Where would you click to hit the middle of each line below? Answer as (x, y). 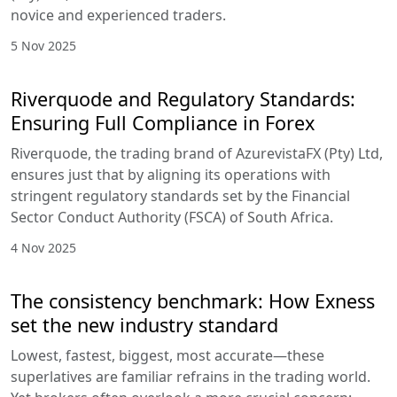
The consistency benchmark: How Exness (193, 301)
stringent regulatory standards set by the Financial (180, 196)
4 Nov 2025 (43, 248)
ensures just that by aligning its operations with (171, 175)
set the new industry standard (144, 325)
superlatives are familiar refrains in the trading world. (191, 377)
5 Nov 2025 (43, 46)
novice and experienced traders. (118, 16)
